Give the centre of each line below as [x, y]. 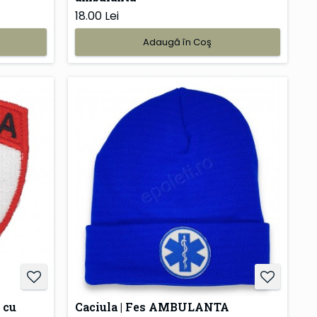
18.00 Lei [97, 16]
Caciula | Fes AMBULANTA [152, 307]
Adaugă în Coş [178, 42]
